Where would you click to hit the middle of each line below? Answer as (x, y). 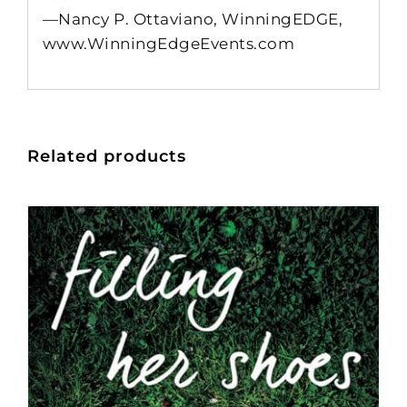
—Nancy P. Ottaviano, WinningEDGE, (193, 20)
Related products (107, 156)
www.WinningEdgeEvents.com (169, 44)
